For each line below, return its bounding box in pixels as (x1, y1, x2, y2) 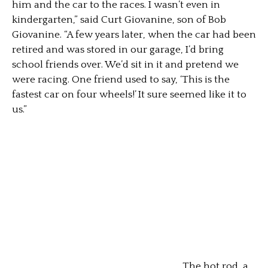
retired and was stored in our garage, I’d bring (12, 44, 224, 55)
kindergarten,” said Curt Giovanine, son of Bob (12, 14, 226, 25)
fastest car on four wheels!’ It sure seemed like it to (12, 89, 246, 100)
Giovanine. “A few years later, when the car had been (12, 29, 256, 40)
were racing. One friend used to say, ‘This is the (12, 74, 230, 85)
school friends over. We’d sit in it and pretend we (12, 59, 239, 70)
